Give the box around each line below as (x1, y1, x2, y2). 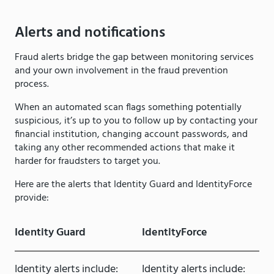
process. (15, 76, 51, 93)
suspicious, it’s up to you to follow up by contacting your (15, 113, 257, 130)
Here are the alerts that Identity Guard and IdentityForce (15, 177, 252, 193)
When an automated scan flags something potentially (15, 100, 242, 116)
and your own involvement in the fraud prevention (15, 63, 228, 80)
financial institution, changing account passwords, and (15, 127, 248, 143)
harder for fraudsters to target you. (15, 154, 163, 170)
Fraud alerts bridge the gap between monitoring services (15, 50, 254, 66)
